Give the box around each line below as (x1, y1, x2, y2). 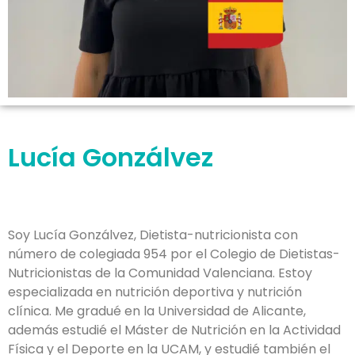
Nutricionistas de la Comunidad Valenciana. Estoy (8, 264, 312, 282)
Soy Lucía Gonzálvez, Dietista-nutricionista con (8, 226, 298, 244)
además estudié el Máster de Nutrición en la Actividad (8, 321, 341, 339)
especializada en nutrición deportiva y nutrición (8, 283, 302, 301)
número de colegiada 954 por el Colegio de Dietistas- (8, 245, 340, 263)
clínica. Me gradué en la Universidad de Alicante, (8, 302, 306, 320)
